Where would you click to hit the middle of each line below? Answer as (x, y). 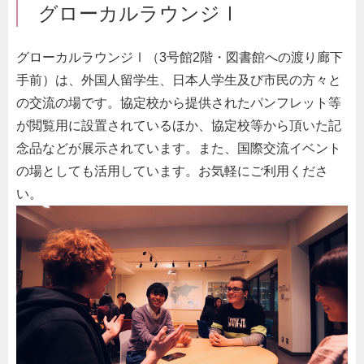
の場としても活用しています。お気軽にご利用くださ (172, 171)
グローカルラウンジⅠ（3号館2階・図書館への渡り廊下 (180, 57)
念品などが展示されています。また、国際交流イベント (179, 148)
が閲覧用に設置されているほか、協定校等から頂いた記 (179, 125)
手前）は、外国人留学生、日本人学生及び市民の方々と (179, 80)
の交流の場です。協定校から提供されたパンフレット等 (179, 102)
